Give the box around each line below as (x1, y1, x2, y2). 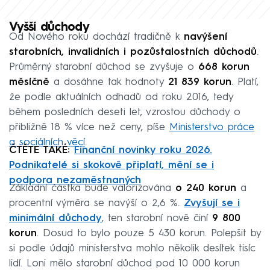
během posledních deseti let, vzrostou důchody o (9, 107, 240, 118)
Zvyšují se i (184, 198, 240, 209)
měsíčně (9, 77, 49, 87)
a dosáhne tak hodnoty (49, 77, 168, 87)
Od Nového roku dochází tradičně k (9, 31, 184, 42)
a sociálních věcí (9, 137, 85, 148)
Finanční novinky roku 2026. (74, 145, 212, 155)
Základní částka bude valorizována (9, 183, 171, 193)
